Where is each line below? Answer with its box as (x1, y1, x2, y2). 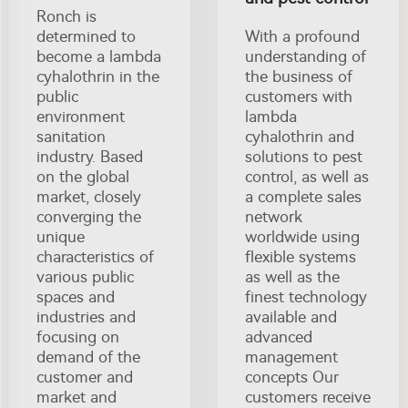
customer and (36, 367, 133, 386)
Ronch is (36, 6, 97, 25)
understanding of (245, 46, 366, 66)
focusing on (36, 327, 119, 346)
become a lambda (36, 46, 161, 66)
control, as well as (245, 167, 369, 186)
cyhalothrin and (245, 127, 354, 146)
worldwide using (245, 227, 360, 246)
